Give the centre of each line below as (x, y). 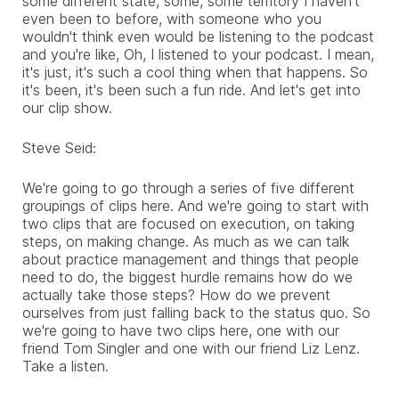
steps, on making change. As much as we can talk (186, 241)
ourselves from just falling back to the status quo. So (196, 312)
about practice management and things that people (191, 259)
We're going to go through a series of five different (188, 187)
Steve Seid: (59, 147)
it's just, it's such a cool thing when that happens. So (195, 72)
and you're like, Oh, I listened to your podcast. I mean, (198, 54)
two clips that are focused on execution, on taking (188, 223)
